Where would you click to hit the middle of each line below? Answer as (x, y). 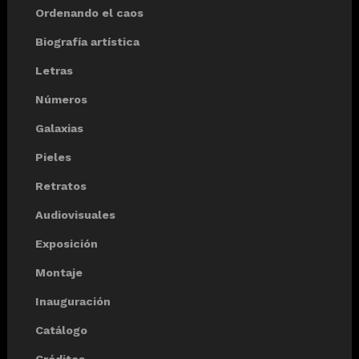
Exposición (67, 243)
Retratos (61, 186)
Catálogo (61, 330)
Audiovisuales (75, 214)
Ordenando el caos (89, 12)
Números (61, 99)
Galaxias (59, 128)
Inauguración (73, 301)
